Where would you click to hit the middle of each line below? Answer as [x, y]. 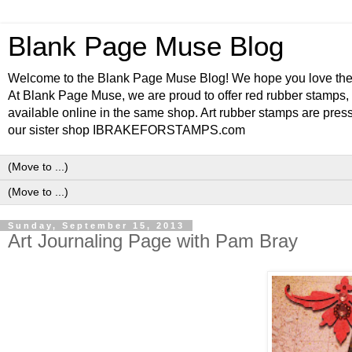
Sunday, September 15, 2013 [96, 225]
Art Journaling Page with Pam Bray [153, 241]
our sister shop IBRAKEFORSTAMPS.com [126, 130]
